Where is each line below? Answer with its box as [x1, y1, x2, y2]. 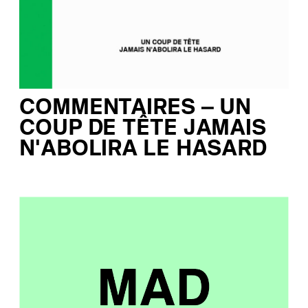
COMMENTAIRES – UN [19, 89, 252, 126]
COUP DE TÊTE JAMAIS [19, 109, 267, 146]
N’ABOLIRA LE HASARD [19, 130, 267, 167]
